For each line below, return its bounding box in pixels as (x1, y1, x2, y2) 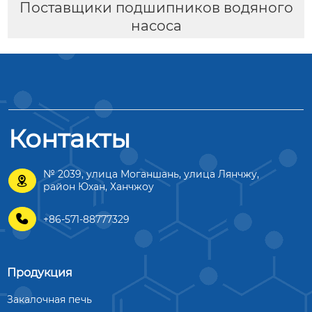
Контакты (8, 123, 130, 155)
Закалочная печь (7, 293, 92, 306)
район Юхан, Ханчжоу (43, 180, 154, 194)
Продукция (7, 266, 72, 280)
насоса (130, 17, 182, 35)
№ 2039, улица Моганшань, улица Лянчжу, (43, 168, 259, 181)
